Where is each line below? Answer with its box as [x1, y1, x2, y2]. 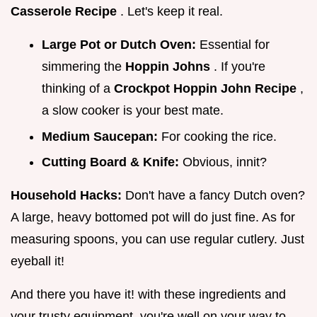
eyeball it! [11, 254, 64, 269]
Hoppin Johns [125, 59, 214, 74]
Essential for [200, 38, 270, 52]
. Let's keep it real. [120, 4, 223, 19]
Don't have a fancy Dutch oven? [125, 188, 305, 203]
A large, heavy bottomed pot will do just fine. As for [11, 210, 295, 225]
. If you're [214, 59, 265, 74]
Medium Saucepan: [42, 129, 161, 144]
